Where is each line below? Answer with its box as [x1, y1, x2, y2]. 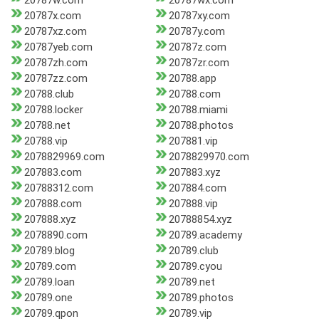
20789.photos [168, 291, 234, 305]
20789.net [168, 276, 215, 289]
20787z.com [168, 41, 226, 54]
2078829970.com [168, 150, 249, 164]
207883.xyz [168, 166, 221, 179]
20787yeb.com [24, 41, 93, 54]
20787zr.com [168, 56, 229, 70]
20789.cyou [168, 260, 222, 273]
